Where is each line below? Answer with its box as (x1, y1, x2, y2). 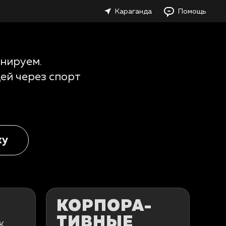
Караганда (115, 8, 152, 15)
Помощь (178, 8, 206, 15)
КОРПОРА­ (56, 198, 151, 214)
